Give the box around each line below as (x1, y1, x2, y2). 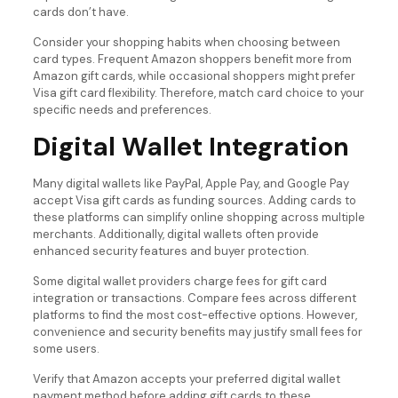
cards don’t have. (32, 4, 129, 20)
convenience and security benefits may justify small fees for (32, 323, 362, 339)
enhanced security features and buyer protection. (32, 243, 309, 259)
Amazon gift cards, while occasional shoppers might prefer (32, 68, 355, 84)
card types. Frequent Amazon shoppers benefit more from (32, 51, 352, 67)
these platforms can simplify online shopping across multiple (32, 209, 365, 225)
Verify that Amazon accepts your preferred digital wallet (32, 370, 340, 386)
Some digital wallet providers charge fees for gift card (32, 273, 327, 289)
